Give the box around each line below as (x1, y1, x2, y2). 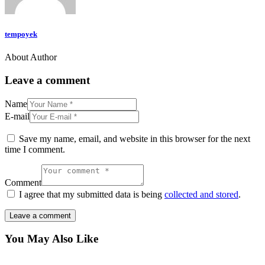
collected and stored (164, 189, 238, 199)
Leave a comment (5, 73, 90, 86)
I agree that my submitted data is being (19, 189, 164, 199)
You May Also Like (5, 232, 98, 245)
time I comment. (5, 144, 65, 154)
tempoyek (5, 30, 37, 39)
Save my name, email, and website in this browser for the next (19, 133, 250, 144)
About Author (5, 52, 57, 63)
